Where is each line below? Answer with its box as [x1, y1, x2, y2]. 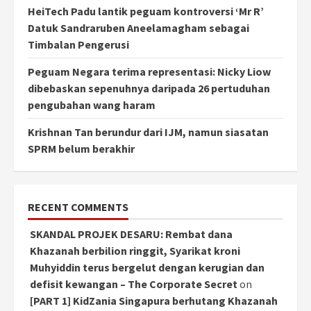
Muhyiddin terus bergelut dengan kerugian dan [30, 260, 264, 275]
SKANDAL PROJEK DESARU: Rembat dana [30, 227, 233, 242]
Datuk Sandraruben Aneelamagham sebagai [28, 21, 249, 35]
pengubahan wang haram [28, 98, 155, 112]
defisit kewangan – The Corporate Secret [30, 277, 237, 292]
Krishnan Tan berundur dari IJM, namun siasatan [28, 125, 269, 140]
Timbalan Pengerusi [28, 37, 129, 52]
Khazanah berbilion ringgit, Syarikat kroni [30, 244, 240, 258]
